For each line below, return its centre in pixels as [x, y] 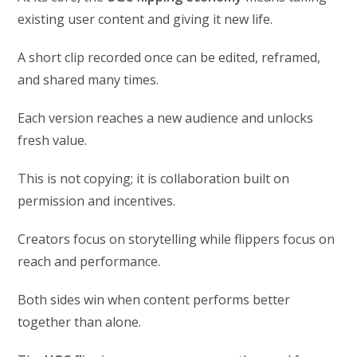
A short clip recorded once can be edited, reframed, [169, 57]
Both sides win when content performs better [154, 299]
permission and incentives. [97, 200]
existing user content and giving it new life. [145, 19]
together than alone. [80, 322]
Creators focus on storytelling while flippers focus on [177, 239]
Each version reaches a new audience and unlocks [166, 118]
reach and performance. [89, 261]
